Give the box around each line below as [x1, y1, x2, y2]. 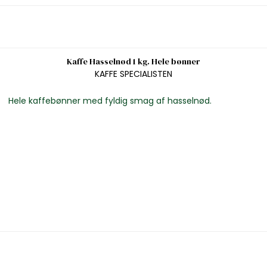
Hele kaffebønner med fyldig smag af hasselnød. [8, 94, 212, 107]
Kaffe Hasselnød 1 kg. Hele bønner [67, 55, 200, 68]
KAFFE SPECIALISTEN [94, 67, 172, 80]
